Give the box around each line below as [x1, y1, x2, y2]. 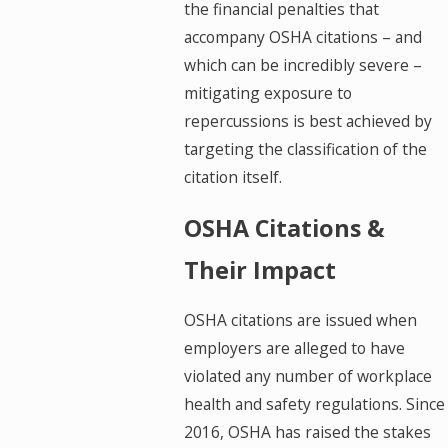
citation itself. [183, 166, 282, 189]
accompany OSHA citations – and [183, 26, 422, 49]
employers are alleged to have [183, 337, 405, 360]
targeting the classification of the [183, 138, 427, 161]
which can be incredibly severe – [183, 54, 422, 77]
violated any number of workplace [183, 365, 432, 388]
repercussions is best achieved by [183, 110, 432, 133]
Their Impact [183, 253, 336, 286]
